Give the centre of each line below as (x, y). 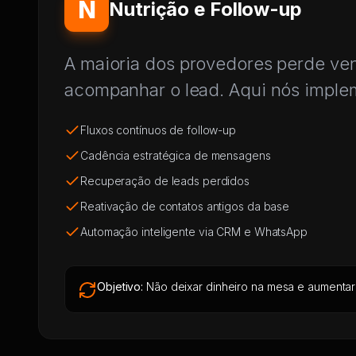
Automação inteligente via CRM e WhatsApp (194, 232)
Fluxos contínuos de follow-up (159, 130)
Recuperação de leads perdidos (165, 181)
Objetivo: (120, 286)
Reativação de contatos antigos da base (185, 206)
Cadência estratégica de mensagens (176, 155)
